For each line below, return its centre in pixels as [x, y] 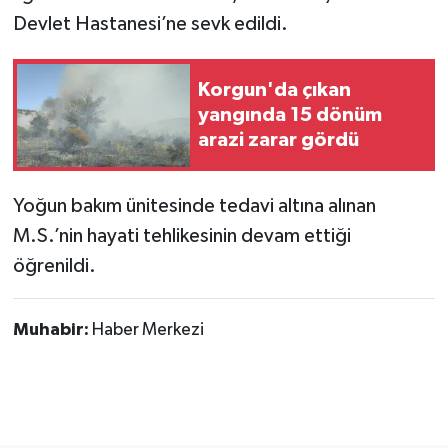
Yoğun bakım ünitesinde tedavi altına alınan [194, 206]
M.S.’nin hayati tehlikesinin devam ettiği [181, 236]
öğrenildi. [54, 266]
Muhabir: [52, 330]
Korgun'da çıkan [274, 89]
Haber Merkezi [147, 330]
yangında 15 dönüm [290, 114]
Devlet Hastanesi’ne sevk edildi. [150, 24]
